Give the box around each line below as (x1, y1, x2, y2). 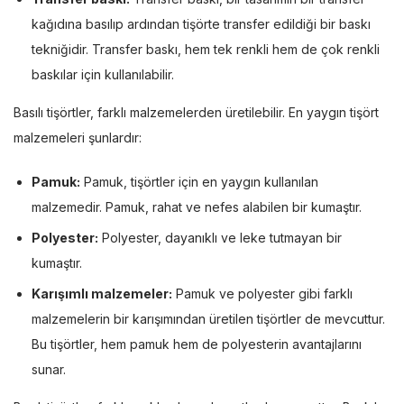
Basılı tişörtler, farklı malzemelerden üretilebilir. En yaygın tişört (14, 104, 379, 120)
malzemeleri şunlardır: (14, 129, 142, 145)
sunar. (32, 361, 66, 377)
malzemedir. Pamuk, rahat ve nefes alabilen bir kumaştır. (32, 198, 362, 215)
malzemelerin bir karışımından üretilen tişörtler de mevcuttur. (32, 310, 385, 326)
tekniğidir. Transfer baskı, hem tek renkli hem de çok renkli (32, 41, 380, 57)
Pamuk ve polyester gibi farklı (172, 285, 353, 301)
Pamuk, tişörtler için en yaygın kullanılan (80, 173, 318, 189)
